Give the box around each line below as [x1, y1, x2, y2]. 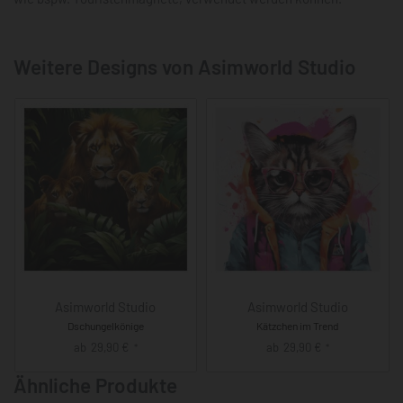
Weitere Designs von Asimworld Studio [13, 53, 356, 79]
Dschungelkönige [67, 319, 144, 333]
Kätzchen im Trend [255, 319, 339, 333]
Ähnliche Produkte [13, 372, 177, 398]
